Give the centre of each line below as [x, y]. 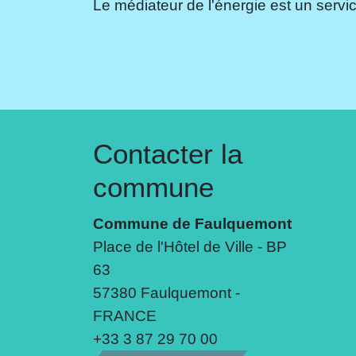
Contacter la [168, 153]
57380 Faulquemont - [166, 292]
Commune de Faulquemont [192, 223]
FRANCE [125, 315]
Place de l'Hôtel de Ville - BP [190, 246]
